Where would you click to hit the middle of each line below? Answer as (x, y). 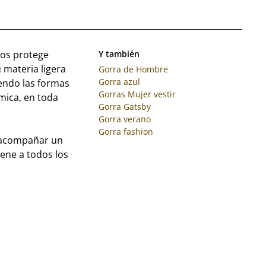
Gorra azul (119, 81)
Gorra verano (124, 119)
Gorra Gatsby (124, 106)
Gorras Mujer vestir (137, 94)
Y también (119, 53)
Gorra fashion (126, 131)
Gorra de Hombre (133, 69)
